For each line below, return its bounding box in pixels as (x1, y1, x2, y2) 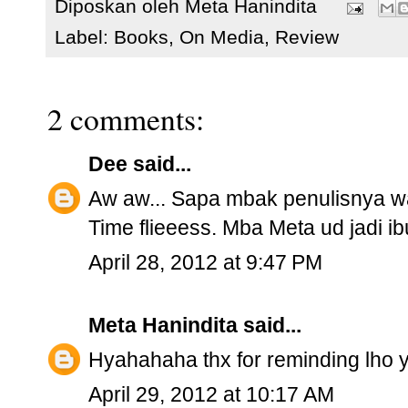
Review (275, 26, 339, 48)
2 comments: (47, 98, 204, 139)
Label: (55, 26, 114, 48)
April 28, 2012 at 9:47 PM (88, 250, 322, 275)
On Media (179, 26, 264, 48)
